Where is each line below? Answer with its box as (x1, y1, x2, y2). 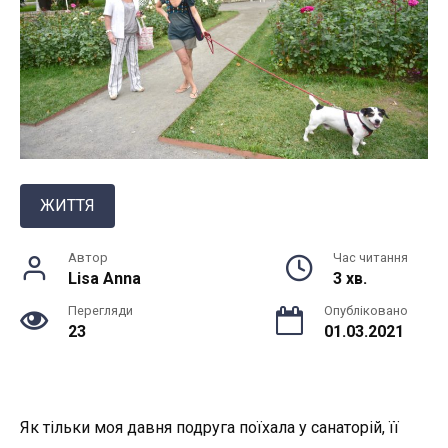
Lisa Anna (68, 268, 141, 288)
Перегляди (68, 302, 133, 318)
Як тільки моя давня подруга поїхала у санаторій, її (20, 417, 399, 437)
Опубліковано (324, 302, 408, 318)
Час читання (333, 249, 408, 265)
